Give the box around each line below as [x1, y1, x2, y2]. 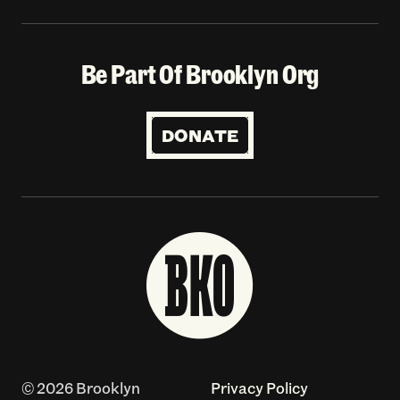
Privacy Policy [210, 378, 308, 398]
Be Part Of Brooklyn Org [80, 55, 320, 91]
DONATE [161, 123, 239, 146]
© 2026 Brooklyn [21, 378, 140, 398]
